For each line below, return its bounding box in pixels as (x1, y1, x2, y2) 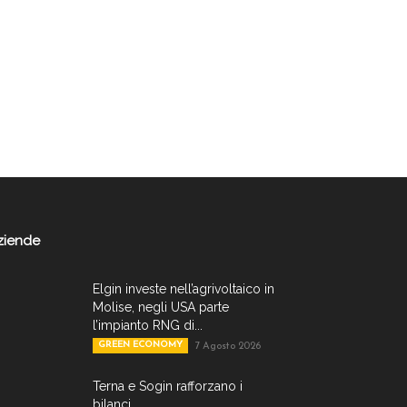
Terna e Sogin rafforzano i (93, 379, 243, 394)
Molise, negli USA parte (93, 300, 229, 315)
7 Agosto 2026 (195, 342, 261, 352)
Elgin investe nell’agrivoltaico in (93, 282, 274, 297)
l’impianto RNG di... (93, 318, 203, 333)
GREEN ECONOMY (98, 340, 183, 351)
